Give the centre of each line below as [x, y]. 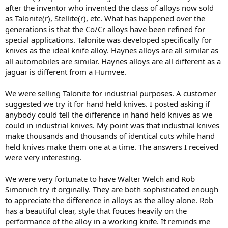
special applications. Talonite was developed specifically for [108, 40]
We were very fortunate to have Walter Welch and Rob [100, 179]
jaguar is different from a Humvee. [66, 72]
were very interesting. [43, 157]
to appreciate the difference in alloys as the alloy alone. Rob [109, 200]
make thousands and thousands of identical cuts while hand [110, 136]
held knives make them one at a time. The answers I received [112, 147]
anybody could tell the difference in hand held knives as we [109, 115]
